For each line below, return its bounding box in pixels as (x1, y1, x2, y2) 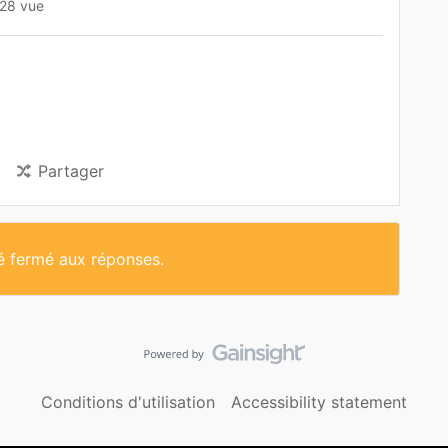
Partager (38, 161, 104, 181)
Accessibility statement (231, 392, 407, 412)
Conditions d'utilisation (41, 392, 215, 412)
